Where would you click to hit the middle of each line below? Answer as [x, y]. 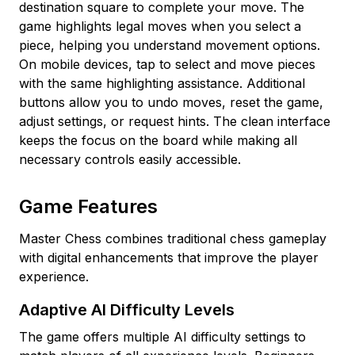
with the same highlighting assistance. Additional [162, 83]
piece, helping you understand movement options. [170, 45]
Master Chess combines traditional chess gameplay [173, 239]
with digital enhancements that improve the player [169, 258]
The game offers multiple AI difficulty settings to [162, 337]
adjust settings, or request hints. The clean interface [175, 121]
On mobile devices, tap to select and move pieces [167, 64]
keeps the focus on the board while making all [158, 140]
